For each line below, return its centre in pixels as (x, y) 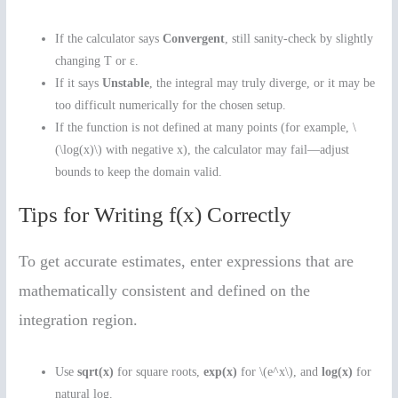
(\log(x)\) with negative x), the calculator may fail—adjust (203, 149)
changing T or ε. (97, 60)
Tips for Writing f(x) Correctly (155, 215)
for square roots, (159, 372)
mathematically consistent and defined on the (165, 291)
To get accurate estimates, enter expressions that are (187, 262)
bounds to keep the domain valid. (139, 171)
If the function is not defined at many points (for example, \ (206, 127)
